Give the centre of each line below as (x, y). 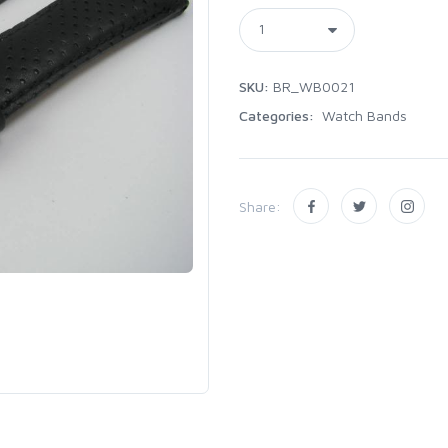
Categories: (278, 115)
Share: (260, 206)
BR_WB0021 (312, 86)
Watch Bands (362, 115)
